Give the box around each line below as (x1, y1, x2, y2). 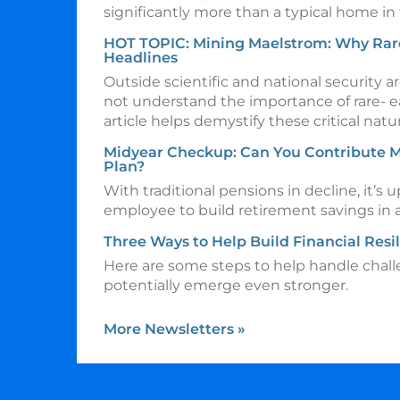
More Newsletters (104, 321, 237, 337)
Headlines (104, 49, 178, 66)
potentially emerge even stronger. (104, 277, 348, 294)
